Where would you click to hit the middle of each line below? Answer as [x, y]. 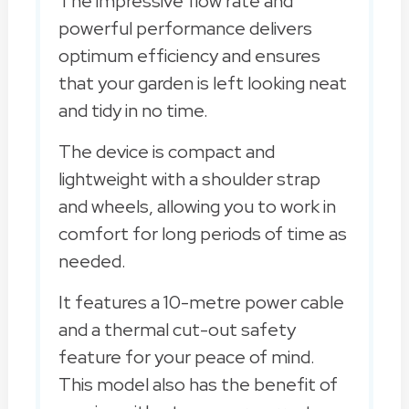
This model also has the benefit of [198, 384]
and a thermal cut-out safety [177, 329]
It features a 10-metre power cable [201, 302]
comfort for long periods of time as [202, 233]
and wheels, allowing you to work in [197, 206]
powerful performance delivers [185, 28]
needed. [92, 261]
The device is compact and [166, 151]
